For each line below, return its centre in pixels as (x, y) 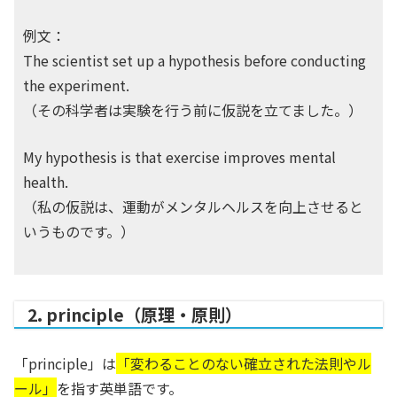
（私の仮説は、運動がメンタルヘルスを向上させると (193, 206)
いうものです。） (79, 231)
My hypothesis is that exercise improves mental (179, 157)
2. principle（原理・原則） (135, 315)
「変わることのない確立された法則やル (244, 363)
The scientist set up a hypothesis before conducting (195, 60)
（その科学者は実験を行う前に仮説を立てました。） (193, 110)
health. (46, 182)
